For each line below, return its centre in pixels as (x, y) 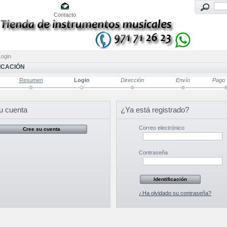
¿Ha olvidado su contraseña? (175, 193)
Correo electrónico (161, 127)
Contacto (65, 15)
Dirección (132, 80)
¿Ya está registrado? (155, 110)
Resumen (31, 80)
